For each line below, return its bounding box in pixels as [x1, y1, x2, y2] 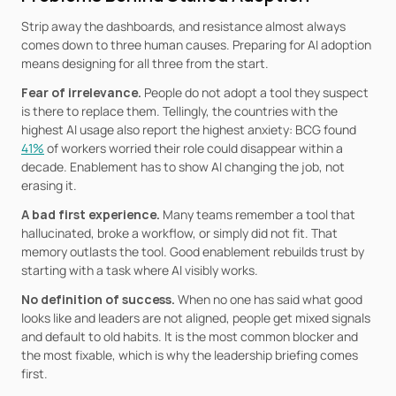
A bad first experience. [21, 206, 163, 223]
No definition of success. [21, 291, 178, 308]
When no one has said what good [178, 291, 362, 308]
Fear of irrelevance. [21, 84, 144, 101]
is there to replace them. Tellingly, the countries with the [21, 103, 338, 119]
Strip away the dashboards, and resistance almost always [21, 18, 346, 34]
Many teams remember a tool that [163, 206, 355, 223]
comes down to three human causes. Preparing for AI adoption [21, 36, 371, 53]
